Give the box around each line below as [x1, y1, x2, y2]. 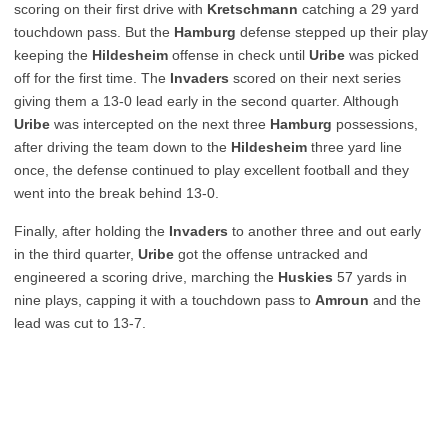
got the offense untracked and [174, 246, 368, 262]
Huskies [278, 269, 333, 285]
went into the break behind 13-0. [14, 185, 219, 201]
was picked [345, 47, 419, 63]
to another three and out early [228, 223, 421, 239]
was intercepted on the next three [50, 116, 270, 132]
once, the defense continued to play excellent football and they [14, 162, 409, 178]
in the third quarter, [14, 246, 138, 262]
